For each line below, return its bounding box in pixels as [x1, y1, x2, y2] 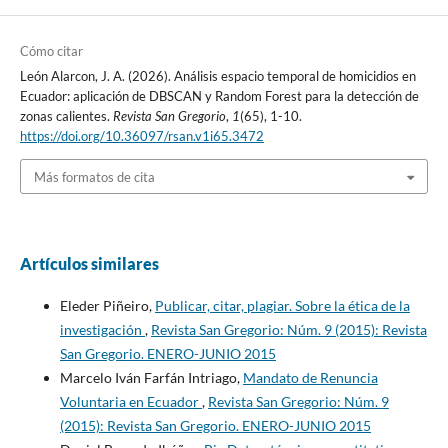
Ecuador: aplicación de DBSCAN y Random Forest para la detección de [19, 88, 419, 105]
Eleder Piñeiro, [59, 296, 155, 314]
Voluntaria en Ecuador [59, 392, 202, 410]
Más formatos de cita [33, 168, 155, 185]
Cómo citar [19, 43, 83, 60]
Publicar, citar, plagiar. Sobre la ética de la [154, 296, 410, 314]
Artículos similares [19, 253, 159, 273]
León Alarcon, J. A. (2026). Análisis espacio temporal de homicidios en [19, 68, 416, 85]
